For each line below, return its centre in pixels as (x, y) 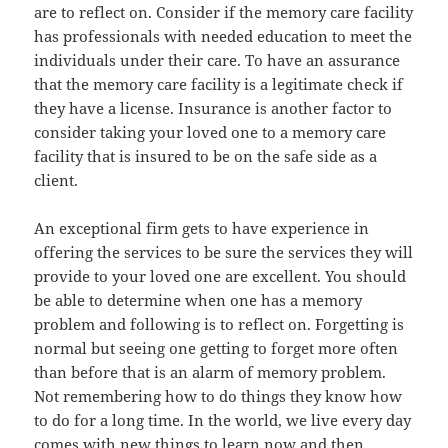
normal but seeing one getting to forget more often (216, 348)
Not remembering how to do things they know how (218, 396)
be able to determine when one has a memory (198, 300)
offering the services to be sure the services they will (224, 252)
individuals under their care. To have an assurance (217, 60)
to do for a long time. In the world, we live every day (223, 420)
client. (56, 180)
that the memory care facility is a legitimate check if (219, 84)
